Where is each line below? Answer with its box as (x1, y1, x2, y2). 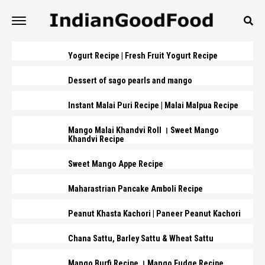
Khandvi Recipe (68, 134, 124, 144)
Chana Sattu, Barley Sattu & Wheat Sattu (68, 234, 214, 244)
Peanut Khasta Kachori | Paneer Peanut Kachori (68, 209, 241, 219)
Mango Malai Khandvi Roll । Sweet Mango (68, 125, 219, 135)
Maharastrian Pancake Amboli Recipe (68, 184, 203, 194)
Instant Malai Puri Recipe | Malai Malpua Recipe (68, 101, 238, 111)
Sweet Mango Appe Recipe (68, 159, 163, 169)
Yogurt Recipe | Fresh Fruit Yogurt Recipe (68, 51, 218, 61)
